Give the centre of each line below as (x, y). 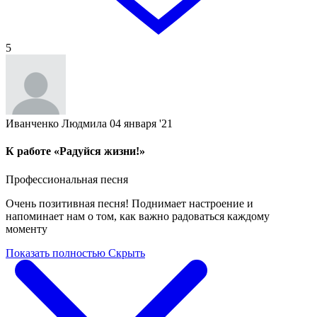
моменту (27, 229)
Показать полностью (56, 253)
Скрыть (127, 253)
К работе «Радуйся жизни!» (75, 151)
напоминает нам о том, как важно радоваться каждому (138, 216)
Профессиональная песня (67, 179)
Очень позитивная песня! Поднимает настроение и (129, 203)
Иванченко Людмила (56, 124)
